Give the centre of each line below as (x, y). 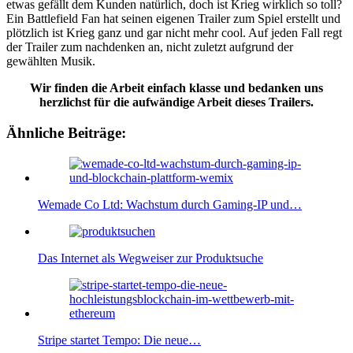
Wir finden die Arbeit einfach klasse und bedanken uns (176, 88)
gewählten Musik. (51, 61)
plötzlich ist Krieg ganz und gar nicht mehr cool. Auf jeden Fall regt (174, 33)
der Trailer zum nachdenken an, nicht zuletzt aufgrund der (150, 47)
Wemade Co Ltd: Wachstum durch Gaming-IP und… (170, 204)
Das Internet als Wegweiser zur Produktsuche (150, 258)
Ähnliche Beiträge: (66, 133)
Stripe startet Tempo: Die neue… (119, 340)
